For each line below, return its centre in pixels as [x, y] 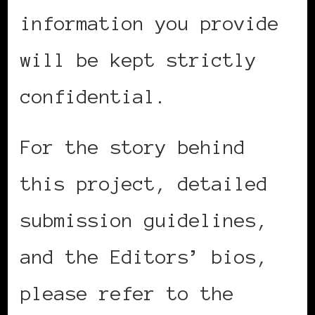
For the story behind [133, 147]
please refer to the [127, 293]
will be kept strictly [139, 59]
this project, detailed [144, 183]
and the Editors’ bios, [144, 256]
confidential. [94, 96]
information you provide [150, 23]
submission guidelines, [144, 220]
